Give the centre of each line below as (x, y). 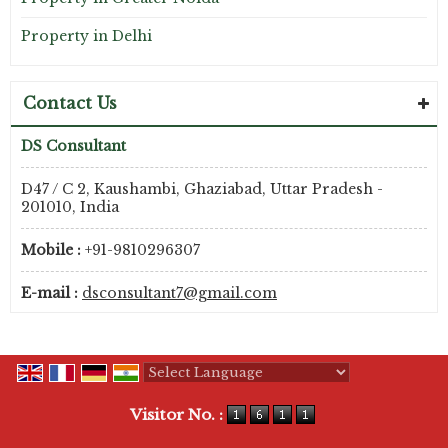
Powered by (189, 394)
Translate (315, 394)
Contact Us (70, 103)
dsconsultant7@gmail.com (179, 293)
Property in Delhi (86, 36)
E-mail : (49, 293)
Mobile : (51, 250)
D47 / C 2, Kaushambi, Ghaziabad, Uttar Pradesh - (202, 189)
